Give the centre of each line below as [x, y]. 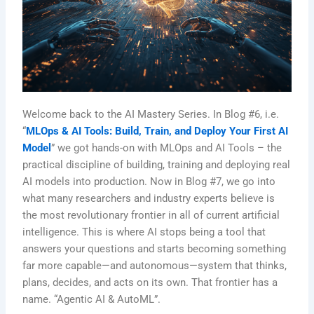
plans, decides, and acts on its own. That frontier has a [150, 282]
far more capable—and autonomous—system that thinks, [155, 265]
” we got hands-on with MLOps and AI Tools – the [167, 148]
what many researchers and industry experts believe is [149, 198]
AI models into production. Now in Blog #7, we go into [149, 181]
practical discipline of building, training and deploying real [157, 164]
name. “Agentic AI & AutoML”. [92, 299]
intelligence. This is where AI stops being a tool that [144, 232]
